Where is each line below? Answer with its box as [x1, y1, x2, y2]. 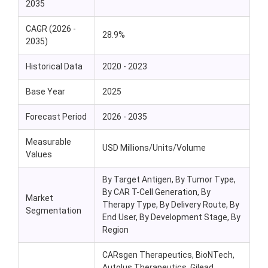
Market [26, 193, 53, 203]
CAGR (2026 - [26, 23, 76, 33]
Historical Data [26, 61, 83, 71]
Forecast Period [26, 111, 87, 121]
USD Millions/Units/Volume [102, 142, 206, 153]
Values [26, 149, 52, 159]
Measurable [26, 136, 71, 147]
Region [102, 224, 129, 234]
